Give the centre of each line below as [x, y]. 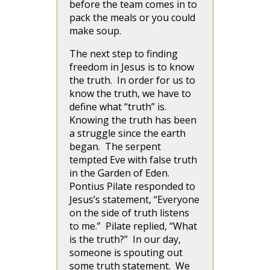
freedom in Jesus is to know [132, 67]
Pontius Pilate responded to [132, 187]
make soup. [96, 31]
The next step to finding [124, 54]
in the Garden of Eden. [121, 173]
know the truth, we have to [130, 94]
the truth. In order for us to [132, 80]
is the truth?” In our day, [125, 240]
